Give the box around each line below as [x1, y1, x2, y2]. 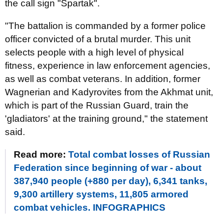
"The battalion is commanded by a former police [5, 21, 206, 31]
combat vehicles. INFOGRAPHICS [14, 202, 165, 213]
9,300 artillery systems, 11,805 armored [14, 189, 189, 199]
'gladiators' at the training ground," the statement [5, 113, 208, 124]
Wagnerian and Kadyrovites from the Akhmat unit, [5, 87, 213, 97]
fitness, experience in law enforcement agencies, [5, 60, 210, 71]
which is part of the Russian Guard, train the [5, 100, 189, 110]
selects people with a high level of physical [5, 47, 184, 57]
